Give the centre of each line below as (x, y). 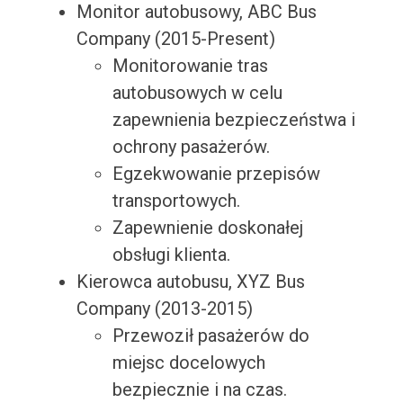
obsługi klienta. (171, 255)
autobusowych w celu (197, 93)
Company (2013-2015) (164, 309)
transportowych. (176, 201)
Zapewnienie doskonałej (207, 228)
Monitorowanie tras (190, 66)
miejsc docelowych (188, 363)
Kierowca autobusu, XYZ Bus (190, 282)
